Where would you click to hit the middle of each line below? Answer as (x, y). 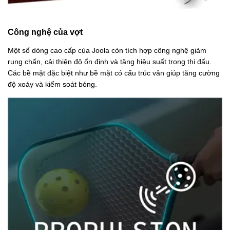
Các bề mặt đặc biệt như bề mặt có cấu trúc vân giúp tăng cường (114, 73)
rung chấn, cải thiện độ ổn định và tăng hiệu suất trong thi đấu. (110, 61)
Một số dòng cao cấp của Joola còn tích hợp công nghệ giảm (107, 50)
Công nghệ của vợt (45, 32)
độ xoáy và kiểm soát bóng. (52, 84)
